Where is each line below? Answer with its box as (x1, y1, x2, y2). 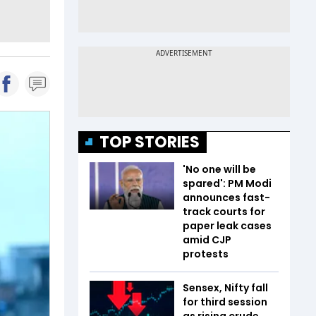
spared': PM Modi (183, 176, 272, 190)
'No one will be (183, 162, 256, 176)
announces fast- (183, 190, 270, 205)
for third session (183, 294, 267, 309)
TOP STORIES (99, 130, 200, 153)
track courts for (183, 204, 265, 219)
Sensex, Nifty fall (183, 280, 268, 295)
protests (183, 246, 229, 261)
